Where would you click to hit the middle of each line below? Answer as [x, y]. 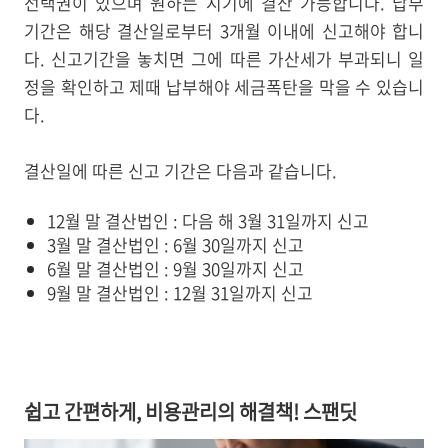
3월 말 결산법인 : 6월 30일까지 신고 [175, 244]
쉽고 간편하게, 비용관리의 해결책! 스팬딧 [190, 411]
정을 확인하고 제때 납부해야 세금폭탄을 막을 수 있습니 [224, 86]
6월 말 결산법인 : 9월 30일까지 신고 [175, 268]
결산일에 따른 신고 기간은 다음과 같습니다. [180, 170]
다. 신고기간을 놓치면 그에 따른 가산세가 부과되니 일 [224, 58]
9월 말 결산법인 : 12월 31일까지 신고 [180, 292]
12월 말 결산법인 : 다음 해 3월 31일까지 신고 [208, 220]
